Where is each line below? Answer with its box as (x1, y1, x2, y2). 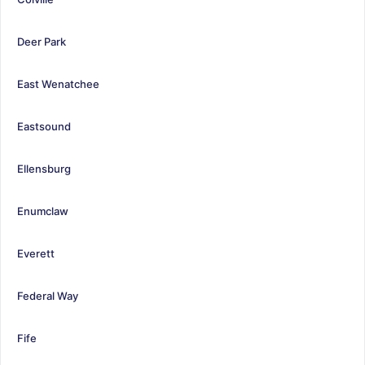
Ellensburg (17, 161, 71, 175)
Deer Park (17, 34, 66, 48)
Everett (17, 246, 55, 260)
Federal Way (17, 288, 78, 302)
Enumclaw (17, 204, 68, 218)
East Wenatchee (17, 77, 99, 90)
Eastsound (17, 119, 71, 133)
